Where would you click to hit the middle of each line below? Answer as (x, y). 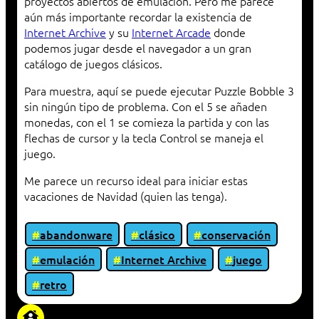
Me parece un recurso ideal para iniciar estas (136, 181)
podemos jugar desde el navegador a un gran (138, 48)
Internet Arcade (171, 32)
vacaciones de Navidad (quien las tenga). (126, 196)
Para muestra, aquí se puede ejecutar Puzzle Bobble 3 (159, 91)
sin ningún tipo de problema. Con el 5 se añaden (146, 106)
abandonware (76, 235)
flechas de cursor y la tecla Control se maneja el (144, 138)
